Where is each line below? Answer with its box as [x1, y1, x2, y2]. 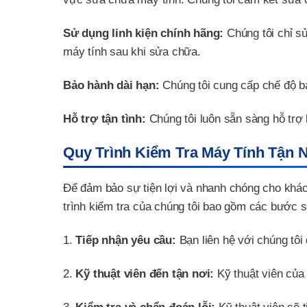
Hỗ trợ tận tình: [63, 112, 146, 125]
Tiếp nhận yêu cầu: [75, 233, 176, 247]
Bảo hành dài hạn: [63, 78, 160, 92]
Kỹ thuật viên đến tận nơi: [75, 267, 214, 281]
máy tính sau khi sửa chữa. [63, 45, 201, 58]
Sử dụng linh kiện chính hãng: [63, 26, 224, 40]
